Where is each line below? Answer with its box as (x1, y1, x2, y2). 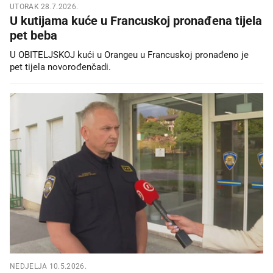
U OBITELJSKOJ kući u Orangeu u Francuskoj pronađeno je (10, 49, 249, 61)
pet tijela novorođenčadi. (10, 62, 111, 73)
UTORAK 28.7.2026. (10, 2, 79, 12)
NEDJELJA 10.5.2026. (10, 261, 87, 271)
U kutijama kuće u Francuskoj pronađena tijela (10, 13, 262, 29)
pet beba (10, 28, 57, 43)
